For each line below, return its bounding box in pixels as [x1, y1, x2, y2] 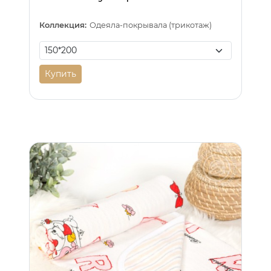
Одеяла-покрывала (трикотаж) [90, 21, 212, 30]
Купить [45, 68, 76, 80]
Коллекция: [39, 21, 87, 30]
